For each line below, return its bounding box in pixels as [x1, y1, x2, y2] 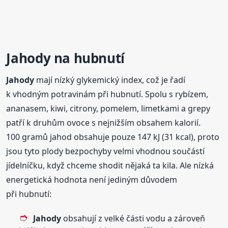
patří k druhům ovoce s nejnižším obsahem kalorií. [6, 117, 201, 129]
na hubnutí [50, 49, 125, 68]
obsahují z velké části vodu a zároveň [61, 213, 206, 224]
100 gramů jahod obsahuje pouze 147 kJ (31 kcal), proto [6, 131, 220, 143]
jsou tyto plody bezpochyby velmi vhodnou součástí [6, 146, 205, 157]
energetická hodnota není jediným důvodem [6, 174, 178, 186]
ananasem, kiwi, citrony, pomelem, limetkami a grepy [6, 103, 211, 115]
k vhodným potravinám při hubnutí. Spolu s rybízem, [6, 89, 209, 100]
